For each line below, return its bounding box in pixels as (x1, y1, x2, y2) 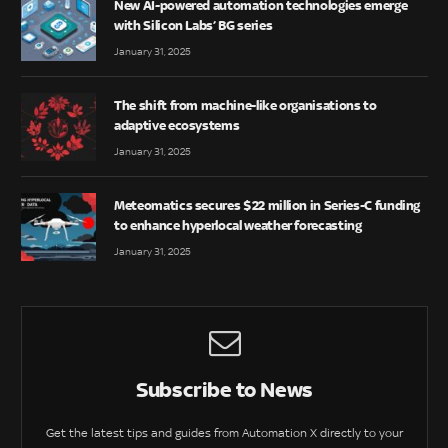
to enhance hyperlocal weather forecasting (114, 216, 362, 233)
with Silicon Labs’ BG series (114, 16, 273, 33)
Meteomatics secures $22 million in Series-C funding (114, 196, 421, 213)
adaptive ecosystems (114, 116, 240, 133)
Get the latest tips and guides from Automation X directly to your (46, 426, 403, 441)
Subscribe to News (135, 377, 314, 403)
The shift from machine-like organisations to (114, 96, 377, 113)
